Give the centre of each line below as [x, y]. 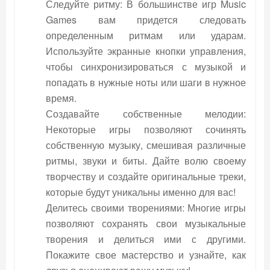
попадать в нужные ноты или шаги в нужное [146, 82]
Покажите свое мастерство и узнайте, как [146, 254]
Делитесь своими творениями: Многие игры [146, 207]
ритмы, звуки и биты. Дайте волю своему [146, 160]
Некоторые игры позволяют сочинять [146, 129]
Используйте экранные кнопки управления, [146, 51]
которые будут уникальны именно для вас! [141, 192]
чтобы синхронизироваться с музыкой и [146, 66]
